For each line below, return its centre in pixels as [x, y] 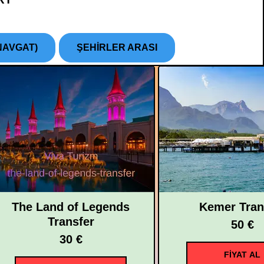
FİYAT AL [242, 254]
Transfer [71, 221]
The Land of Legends [71, 207]
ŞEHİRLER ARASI [117, 47]
